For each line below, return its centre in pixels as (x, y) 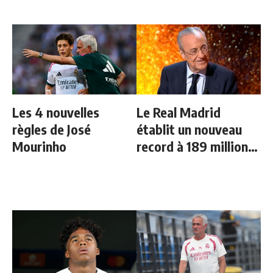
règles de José (51, 129)
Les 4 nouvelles (56, 112)
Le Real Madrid (179, 112)
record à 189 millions (195, 146)
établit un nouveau (189, 129)
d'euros (158, 163)
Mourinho (39, 146)
